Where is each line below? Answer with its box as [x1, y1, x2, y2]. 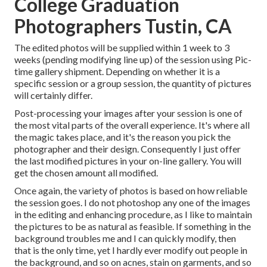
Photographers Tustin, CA [14, 14, 232, 38]
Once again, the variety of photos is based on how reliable [14, 185, 247, 197]
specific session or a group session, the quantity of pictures [14, 77, 252, 89]
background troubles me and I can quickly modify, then [14, 232, 236, 244]
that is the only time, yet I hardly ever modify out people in [14, 244, 247, 256]
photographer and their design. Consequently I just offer [14, 143, 241, 155]
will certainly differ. [14, 89, 92, 101]
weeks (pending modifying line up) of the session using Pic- [14, 54, 252, 66]
